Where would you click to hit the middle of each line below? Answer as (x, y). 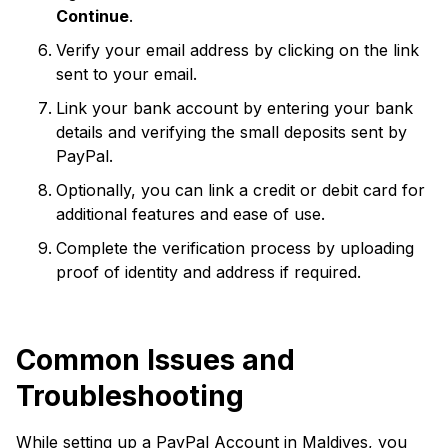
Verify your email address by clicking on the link (237, 50)
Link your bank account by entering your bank (234, 108)
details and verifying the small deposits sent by (231, 132)
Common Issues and (155, 360)
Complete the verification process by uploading (235, 248)
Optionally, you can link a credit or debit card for (240, 190)
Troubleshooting (130, 396)
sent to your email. (126, 74)
